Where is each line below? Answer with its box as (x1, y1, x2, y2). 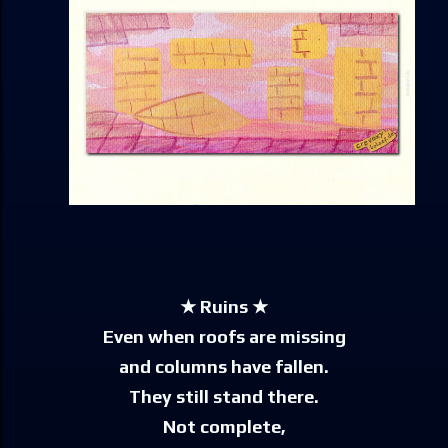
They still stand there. (129, 386, 319, 408)
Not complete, (162, 416, 286, 438)
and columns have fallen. (119, 356, 329, 378)
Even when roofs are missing (102, 326, 346, 348)
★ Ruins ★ (180, 296, 268, 318)
